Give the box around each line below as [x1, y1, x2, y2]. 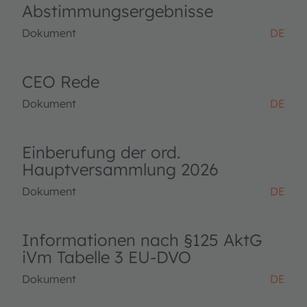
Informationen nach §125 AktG [22, 230, 262, 250]
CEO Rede [22, 71, 99, 92]
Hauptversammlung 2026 [22, 159, 219, 180]
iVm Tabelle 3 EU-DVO [22, 247, 191, 267]
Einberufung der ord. [22, 142, 180, 162]
